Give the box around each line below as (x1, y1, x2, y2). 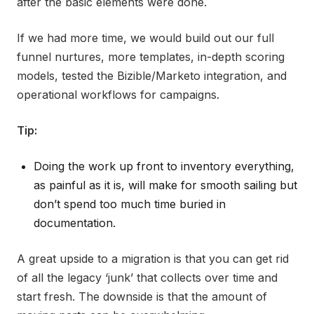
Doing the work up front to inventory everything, (34, 159, 294, 173)
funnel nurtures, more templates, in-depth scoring (17, 50, 285, 64)
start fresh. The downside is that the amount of (17, 289, 267, 303)
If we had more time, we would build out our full (17, 31, 274, 45)
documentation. (34, 216, 116, 230)
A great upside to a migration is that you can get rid (17, 252, 289, 266)
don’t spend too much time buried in (34, 197, 226, 211)
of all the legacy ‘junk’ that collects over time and (17, 271, 278, 285)
